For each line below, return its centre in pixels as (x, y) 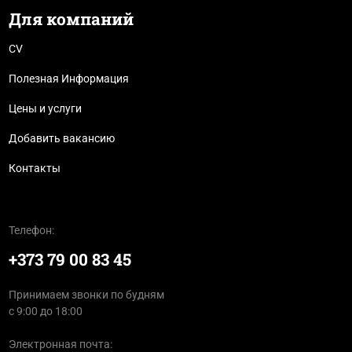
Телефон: (31, 231)
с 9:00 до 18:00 (45, 312)
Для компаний (71, 19)
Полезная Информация (68, 79)
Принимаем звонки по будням (86, 295)
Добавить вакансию (61, 139)
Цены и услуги (45, 109)
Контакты (34, 169)
